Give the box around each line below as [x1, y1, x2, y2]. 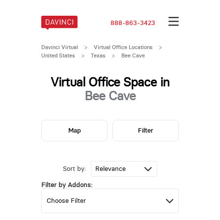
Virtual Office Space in [50, 74, 170, 90]
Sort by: [62, 165, 86, 173]
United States [41, 52, 75, 59]
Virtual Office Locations [93, 43, 153, 51]
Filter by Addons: [41, 181, 92, 189]
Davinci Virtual [41, 43, 78, 51]
